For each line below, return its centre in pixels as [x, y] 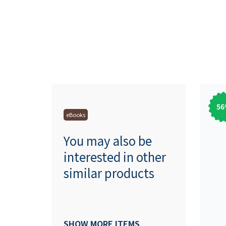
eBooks [76, 114]
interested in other [115, 156]
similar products [109, 173]
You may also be [108, 140]
